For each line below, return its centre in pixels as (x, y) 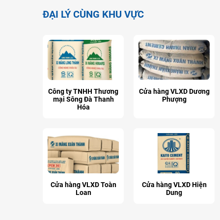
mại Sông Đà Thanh (83, 99)
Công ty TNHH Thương (83, 92)
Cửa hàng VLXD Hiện (174, 184)
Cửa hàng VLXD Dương (174, 92)
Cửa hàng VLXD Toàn (83, 184)
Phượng (174, 99)
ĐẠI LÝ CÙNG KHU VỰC (93, 14)
